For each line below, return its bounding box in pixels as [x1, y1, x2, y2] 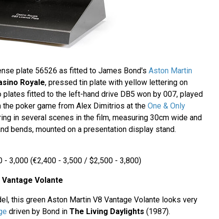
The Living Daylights [69, 207, 144, 217]
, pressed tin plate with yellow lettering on [44, 78, 188, 88]
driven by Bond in [6, 207, 69, 217]
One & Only [147, 101, 185, 111]
